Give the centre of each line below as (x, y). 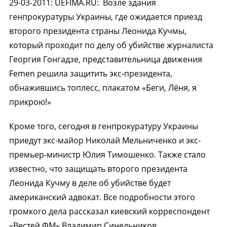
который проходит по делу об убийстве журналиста (111, 45)
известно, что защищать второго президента (98, 169)
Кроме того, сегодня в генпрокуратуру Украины (103, 126)
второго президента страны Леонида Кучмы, (98, 31)
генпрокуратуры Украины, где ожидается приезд (105, 17)
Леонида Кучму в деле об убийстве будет (90, 183)
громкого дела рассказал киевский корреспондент (109, 211)
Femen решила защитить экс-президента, (90, 73)
